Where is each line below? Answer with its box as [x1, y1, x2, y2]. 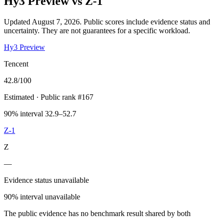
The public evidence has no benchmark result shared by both [4, 209, 191, 218]
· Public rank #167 [34, 92, 93, 101]
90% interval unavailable [4, 192, 80, 201]
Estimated [4, 92, 34, 101]
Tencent [4, 59, 28, 68]
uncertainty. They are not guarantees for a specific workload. [4, 26, 190, 35]
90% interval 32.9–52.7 [4, 109, 76, 118]
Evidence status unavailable [4, 175, 89, 184]
